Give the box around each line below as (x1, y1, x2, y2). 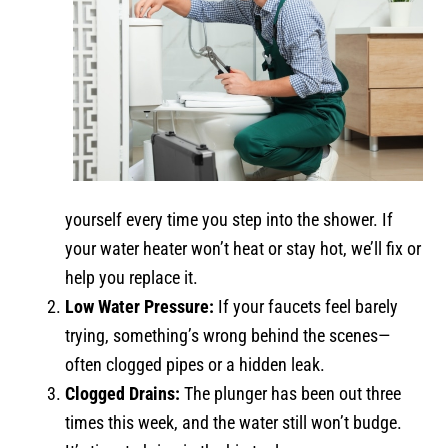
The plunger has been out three (180, 383, 401, 405)
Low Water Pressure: (65, 296, 214, 318)
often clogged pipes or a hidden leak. (65, 354, 325, 376)
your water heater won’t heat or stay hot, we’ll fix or (65, 238, 421, 260)
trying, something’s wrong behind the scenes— (65, 325, 390, 347)
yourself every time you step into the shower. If (65, 209, 393, 231)
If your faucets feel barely (214, 296, 398, 318)
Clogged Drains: (65, 383, 180, 405)
